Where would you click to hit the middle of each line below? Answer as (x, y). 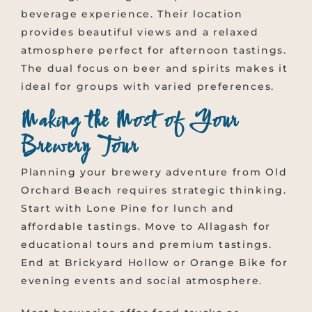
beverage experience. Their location (132, 14)
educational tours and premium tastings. (147, 245)
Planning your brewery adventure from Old (154, 172)
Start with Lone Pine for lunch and (128, 209)
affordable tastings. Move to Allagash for (146, 227)
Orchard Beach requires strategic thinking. (154, 190)
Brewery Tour (79, 147)
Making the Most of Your (130, 122)
